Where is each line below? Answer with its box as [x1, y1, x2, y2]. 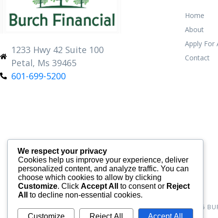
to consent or [118, 182, 166, 191]
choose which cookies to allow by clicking [18, 173, 162, 182]
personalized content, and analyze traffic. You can [18, 164, 189, 173]
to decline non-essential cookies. [28, 191, 143, 200]
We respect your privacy [18, 147, 107, 156]
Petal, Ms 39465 [11, 56, 76, 69]
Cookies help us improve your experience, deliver [18, 156, 188, 164]
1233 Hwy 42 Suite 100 [11, 43, 104, 55]
